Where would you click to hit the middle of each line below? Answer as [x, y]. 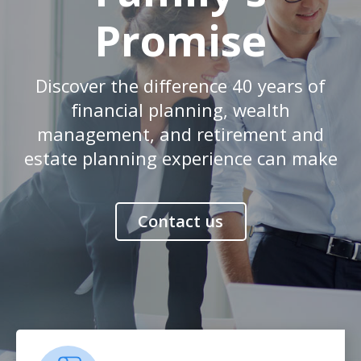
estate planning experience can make [180, 158]
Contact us [180, 222]
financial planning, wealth [180, 110]
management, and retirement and [180, 134]
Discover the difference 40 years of [180, 86]
